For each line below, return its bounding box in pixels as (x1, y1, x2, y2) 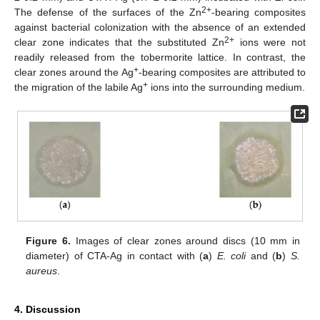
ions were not (234, 36, 306, 48)
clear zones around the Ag (14, 66, 134, 78)
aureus (26, 265, 58, 277)
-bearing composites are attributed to (138, 66, 306, 78)
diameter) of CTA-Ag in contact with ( (26, 250, 204, 262)
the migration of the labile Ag (14, 81, 143, 93)
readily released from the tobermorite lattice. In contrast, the (14, 51, 306, 63)
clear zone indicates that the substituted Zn (14, 36, 224, 48)
